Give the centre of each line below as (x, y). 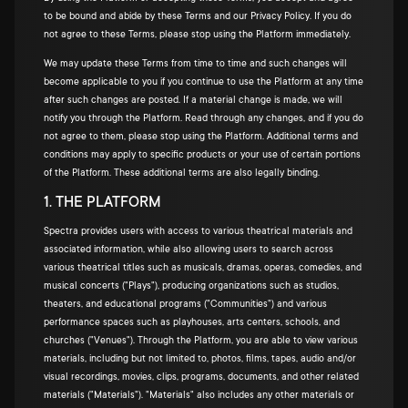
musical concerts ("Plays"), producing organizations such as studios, (191, 286)
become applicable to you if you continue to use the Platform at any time (204, 82)
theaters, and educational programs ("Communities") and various (185, 304)
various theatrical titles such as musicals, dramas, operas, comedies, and (203, 268)
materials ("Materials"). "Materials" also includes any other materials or (199, 395)
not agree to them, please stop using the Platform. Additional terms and (201, 137)
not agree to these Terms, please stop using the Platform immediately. (197, 35)
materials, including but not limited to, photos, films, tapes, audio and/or (200, 359)
